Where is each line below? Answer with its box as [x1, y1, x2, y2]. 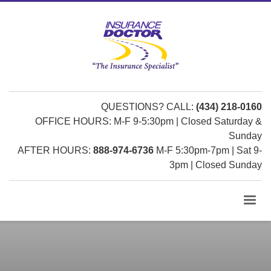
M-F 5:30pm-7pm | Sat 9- [154, 145, 262, 155]
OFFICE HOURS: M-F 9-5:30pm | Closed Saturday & [35, 116, 262, 126]
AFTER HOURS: [18, 145, 93, 155]
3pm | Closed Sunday [169, 160, 262, 170]
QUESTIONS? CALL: [101, 102, 196, 112]
